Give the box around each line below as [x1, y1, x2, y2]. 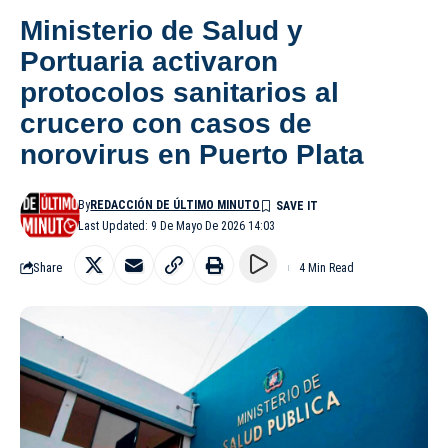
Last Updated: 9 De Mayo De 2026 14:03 [78, 218, 276, 233]
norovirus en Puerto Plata [20, 138, 364, 170]
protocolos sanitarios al [20, 76, 339, 108]
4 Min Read [299, 260, 354, 275]
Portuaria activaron [20, 45, 278, 77]
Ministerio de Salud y [20, 14, 303, 46]
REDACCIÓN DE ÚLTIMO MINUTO [90, 197, 261, 212]
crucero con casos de [20, 107, 312, 139]
